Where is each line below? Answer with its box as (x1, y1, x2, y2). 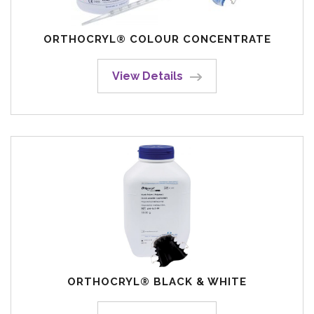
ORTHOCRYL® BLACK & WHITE (67, 275, 247, 288)
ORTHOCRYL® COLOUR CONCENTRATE (43, 32, 271, 46)
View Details (112, 69, 183, 83)
